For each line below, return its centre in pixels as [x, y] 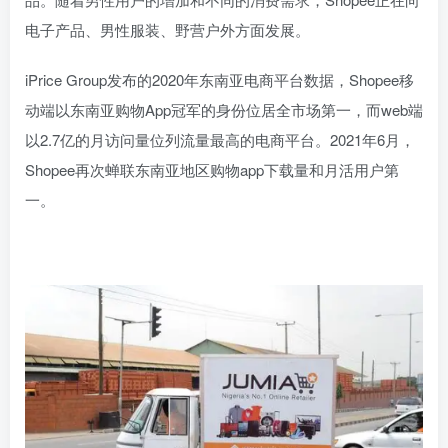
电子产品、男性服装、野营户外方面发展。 [167, 29]
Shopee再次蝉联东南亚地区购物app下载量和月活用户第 [212, 169]
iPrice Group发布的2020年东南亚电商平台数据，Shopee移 [219, 79]
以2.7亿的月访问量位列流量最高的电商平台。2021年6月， [220, 139]
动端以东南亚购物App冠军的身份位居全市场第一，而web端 [224, 109]
